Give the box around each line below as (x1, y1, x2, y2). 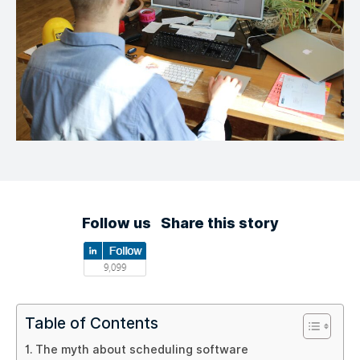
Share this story (160, 211, 279, 235)
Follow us (81, 211, 151, 235)
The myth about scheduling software (35, 340, 248, 358)
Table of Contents (25, 311, 158, 335)
